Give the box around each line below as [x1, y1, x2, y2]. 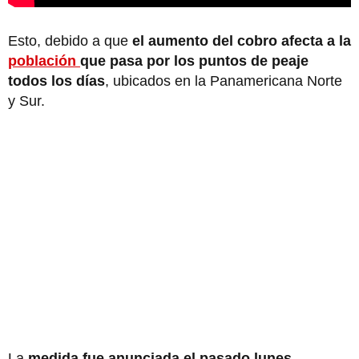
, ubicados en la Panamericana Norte [105, 73, 342, 90]
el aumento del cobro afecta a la [128, 33, 351, 50]
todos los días [8, 73, 105, 90]
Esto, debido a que [8, 33, 128, 50]
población [8, 53, 80, 70]
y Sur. [8, 93, 45, 110]
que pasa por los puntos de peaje [80, 53, 309, 70]
